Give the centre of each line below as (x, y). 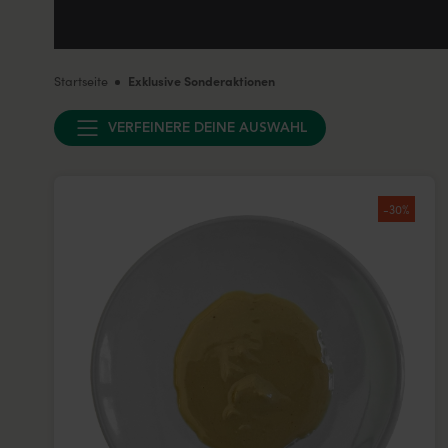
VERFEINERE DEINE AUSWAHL (207, 128)
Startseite (80, 80)
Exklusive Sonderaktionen (202, 80)
